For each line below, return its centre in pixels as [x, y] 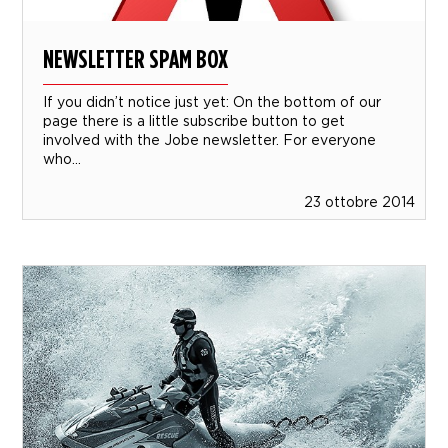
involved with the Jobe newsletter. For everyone [210, 140]
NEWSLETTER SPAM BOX [136, 59]
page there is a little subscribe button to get [194, 121]
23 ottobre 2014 [359, 202]
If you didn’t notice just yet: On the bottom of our [212, 102]
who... [62, 159]
